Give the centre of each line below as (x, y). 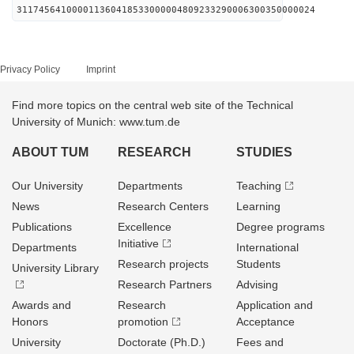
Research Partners (165, 284)
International (267, 247)
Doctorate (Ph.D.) (162, 342)
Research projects (164, 264)
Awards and (41, 305)
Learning (258, 206)
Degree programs (280, 227)
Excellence (145, 227)
